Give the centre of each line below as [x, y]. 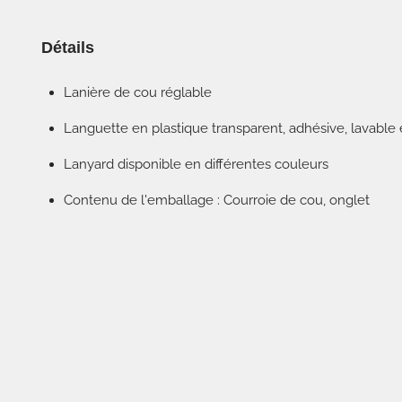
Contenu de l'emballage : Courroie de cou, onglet [217, 200]
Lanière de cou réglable [138, 92]
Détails [68, 47]
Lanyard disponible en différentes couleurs [196, 164]
